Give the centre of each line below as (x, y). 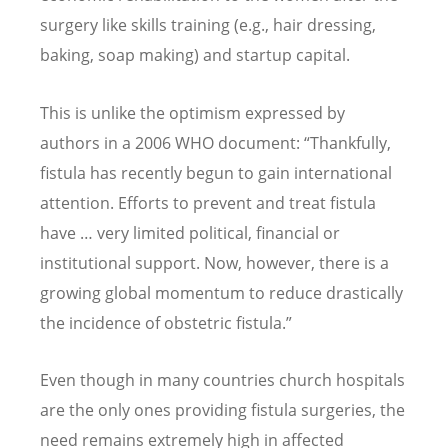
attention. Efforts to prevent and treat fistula (208, 202)
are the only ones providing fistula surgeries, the (222, 409)
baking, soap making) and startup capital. (195, 55)
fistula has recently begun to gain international (216, 172)
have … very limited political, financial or (190, 232)
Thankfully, (350, 142)
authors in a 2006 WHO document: (172, 142)
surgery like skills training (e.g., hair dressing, (208, 25)
